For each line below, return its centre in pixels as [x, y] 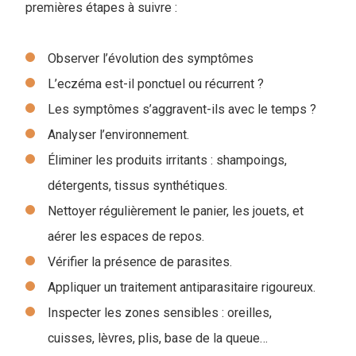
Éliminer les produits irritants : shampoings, [167, 160]
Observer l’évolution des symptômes [151, 58]
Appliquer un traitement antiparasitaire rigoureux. [182, 287]
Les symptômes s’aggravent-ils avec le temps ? [182, 109]
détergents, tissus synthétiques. [137, 185]
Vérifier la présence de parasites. [140, 261]
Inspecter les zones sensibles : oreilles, [160, 312]
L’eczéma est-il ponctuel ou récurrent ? [156, 83]
